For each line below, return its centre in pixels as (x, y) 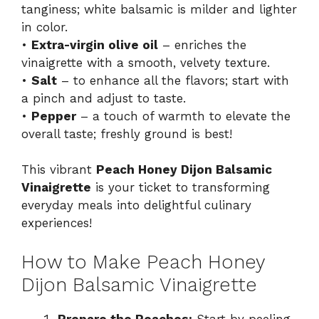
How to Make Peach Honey (143, 262)
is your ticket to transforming (181, 188)
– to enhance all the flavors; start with (173, 80)
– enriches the (202, 45)
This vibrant (59, 170)
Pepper (54, 116)
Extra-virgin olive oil (95, 45)
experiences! (57, 223)
